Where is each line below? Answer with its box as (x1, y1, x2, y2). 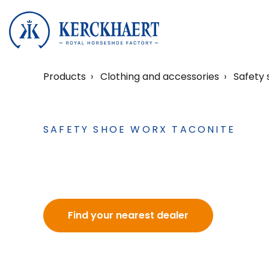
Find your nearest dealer (68, 208, 189, 222)
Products (43, 70, 86, 83)
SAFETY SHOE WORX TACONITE (43, 122, 235, 136)
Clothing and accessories (100, 70, 219, 83)
